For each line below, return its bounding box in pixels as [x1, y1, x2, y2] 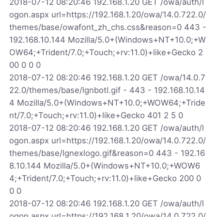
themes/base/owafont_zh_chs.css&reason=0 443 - [9, 22, 207, 32]
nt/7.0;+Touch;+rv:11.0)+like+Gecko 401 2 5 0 [9, 110, 184, 120]
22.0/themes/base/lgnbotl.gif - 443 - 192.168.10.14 [9, 85, 205, 95]
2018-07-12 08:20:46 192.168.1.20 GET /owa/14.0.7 [9, 72, 206, 82]
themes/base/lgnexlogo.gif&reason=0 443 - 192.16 [9, 148, 205, 158]
